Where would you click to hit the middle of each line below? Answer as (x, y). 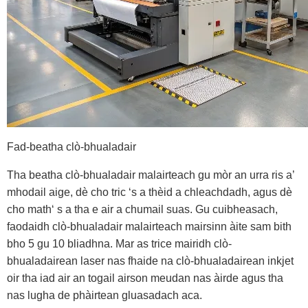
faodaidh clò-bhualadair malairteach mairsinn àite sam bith (149, 227)
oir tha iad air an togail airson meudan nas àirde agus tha (145, 278)
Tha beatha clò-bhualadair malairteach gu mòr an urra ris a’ (151, 175)
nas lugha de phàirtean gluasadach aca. (104, 295)
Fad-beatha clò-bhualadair (71, 147)
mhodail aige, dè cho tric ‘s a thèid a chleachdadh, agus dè (150, 192)
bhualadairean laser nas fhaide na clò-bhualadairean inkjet (150, 261)
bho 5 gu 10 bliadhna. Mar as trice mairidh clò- (119, 244)
